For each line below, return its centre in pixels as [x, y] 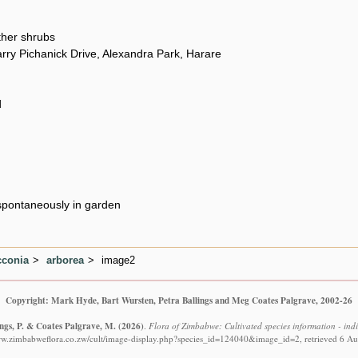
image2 [118, 260]
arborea [65, 260]
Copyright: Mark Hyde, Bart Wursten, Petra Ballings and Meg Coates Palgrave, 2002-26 [179, 300]
